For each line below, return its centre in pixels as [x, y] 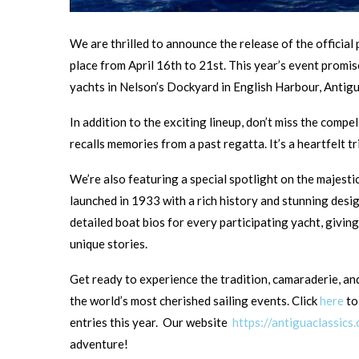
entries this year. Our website [151, 323]
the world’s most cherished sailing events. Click [195, 301]
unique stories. [109, 244]
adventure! [99, 344]
